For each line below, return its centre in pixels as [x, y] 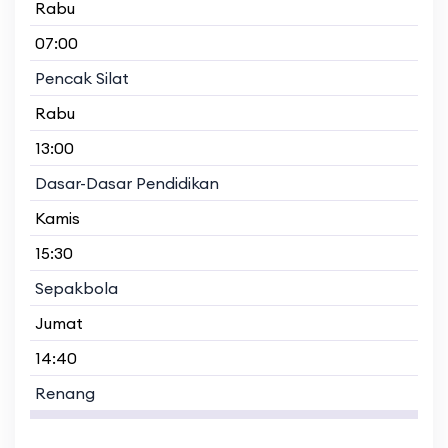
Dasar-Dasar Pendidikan [127, 182]
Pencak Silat [82, 77]
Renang [65, 392]
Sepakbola [76, 287]
